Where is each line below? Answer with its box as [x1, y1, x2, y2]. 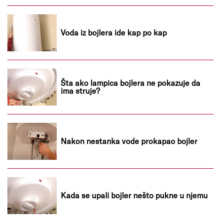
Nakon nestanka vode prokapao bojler [61, 136, 197, 146]
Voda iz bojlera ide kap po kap [61, 28, 167, 37]
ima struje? [61, 86, 100, 96]
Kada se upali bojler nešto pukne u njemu [61, 190, 208, 200]
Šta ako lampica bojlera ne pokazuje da [61, 78, 200, 88]
